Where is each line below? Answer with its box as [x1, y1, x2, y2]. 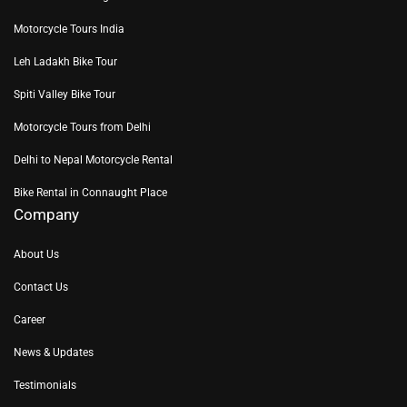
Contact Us [14, 280, 68, 293]
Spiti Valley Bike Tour [14, 87, 115, 101]
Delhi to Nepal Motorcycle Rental [14, 153, 173, 166]
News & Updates [14, 345, 94, 359]
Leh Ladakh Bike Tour [14, 55, 117, 68]
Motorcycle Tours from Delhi [14, 120, 151, 134]
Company [14, 204, 79, 223]
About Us [14, 247, 59, 261]
